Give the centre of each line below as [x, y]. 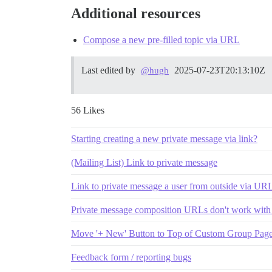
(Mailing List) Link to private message [144, 163]
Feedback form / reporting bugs [131, 257]
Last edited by [110, 70]
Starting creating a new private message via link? [164, 139]
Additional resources [136, 14]
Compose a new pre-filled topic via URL [161, 40]
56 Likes [88, 110]
